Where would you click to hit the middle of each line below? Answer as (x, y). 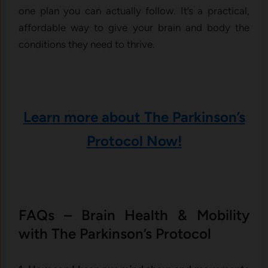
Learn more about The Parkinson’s (134, 117)
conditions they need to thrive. (87, 45)
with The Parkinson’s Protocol (115, 234)
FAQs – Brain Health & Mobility (134, 215)
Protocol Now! (134, 141)
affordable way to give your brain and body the (134, 28)
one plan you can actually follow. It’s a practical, (134, 11)
